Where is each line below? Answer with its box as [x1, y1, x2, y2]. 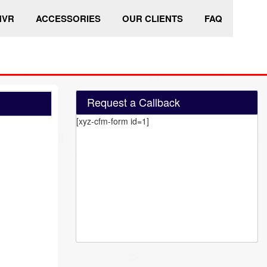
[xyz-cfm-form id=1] [76, 115, 149, 127]
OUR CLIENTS [122, 12, 183, 25]
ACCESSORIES [35, 12, 101, 25]
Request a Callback [87, 94, 180, 110]
